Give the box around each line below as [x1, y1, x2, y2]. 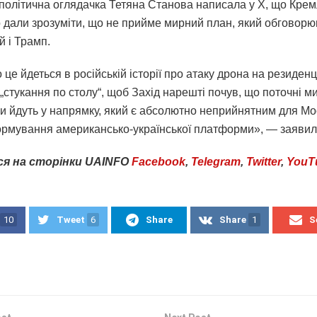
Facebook [132, 155, 185, 168]
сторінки [26, 155, 82, 168]
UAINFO [82, 155, 132, 168]
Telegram [191, 155, 241, 168]
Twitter [246, 155, 281, 168]
